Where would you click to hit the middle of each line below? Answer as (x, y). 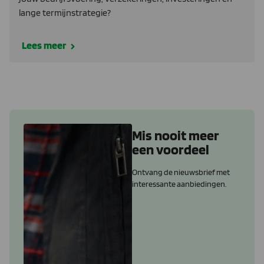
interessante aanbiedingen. (179, 184)
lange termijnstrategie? (65, 12)
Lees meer (44, 45)
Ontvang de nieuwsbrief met (181, 172)
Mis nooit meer (176, 135)
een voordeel (171, 149)
